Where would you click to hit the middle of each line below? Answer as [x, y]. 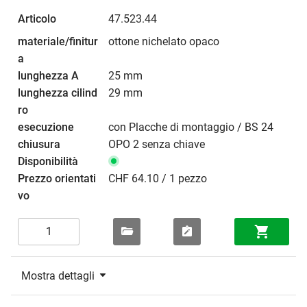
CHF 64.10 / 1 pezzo [158, 178]
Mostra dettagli [58, 275]
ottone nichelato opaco [164, 41]
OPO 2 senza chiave [157, 144]
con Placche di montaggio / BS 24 [191, 127]
